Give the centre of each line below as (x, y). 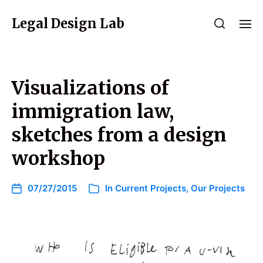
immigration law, (93, 112)
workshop (58, 159)
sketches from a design (119, 135)
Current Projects (151, 188)
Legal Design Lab (68, 23)
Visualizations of (90, 88)
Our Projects (218, 188)
